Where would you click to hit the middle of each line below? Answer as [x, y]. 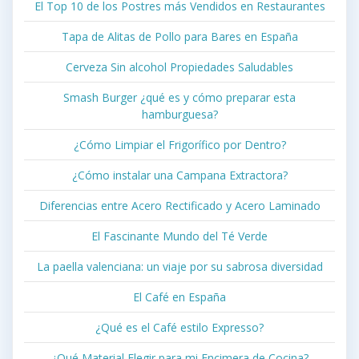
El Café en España [179, 296]
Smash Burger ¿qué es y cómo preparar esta [179, 97]
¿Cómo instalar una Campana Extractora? [179, 175]
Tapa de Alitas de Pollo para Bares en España [179, 36]
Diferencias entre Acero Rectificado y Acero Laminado [179, 205]
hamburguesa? [179, 114]
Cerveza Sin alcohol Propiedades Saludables [179, 67]
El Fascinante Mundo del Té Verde [179, 236]
